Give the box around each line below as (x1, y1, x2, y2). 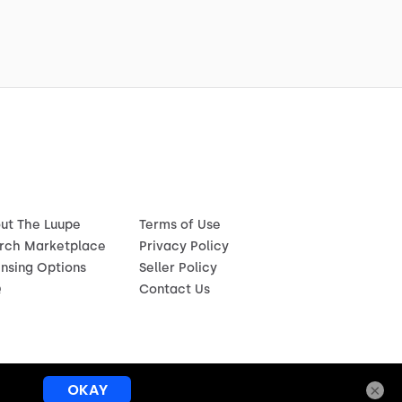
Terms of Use (138, 217, 221, 232)
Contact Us (138, 282, 210, 297)
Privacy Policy (138, 239, 229, 254)
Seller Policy (138, 260, 217, 275)
